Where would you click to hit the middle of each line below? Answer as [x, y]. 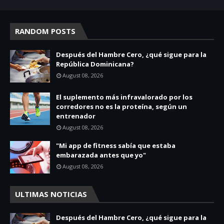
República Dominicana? [95, 64]
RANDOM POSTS [45, 31]
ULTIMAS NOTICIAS [51, 194]
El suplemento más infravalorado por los [124, 97]
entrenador [76, 116]
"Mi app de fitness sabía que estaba [116, 146]
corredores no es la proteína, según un [121, 107]
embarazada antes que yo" [101, 155]
